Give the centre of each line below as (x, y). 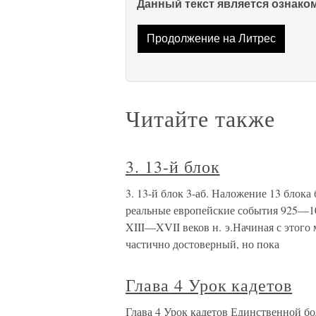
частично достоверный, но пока (202, 244)
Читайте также (200, 119)
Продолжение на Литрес (211, 39)
